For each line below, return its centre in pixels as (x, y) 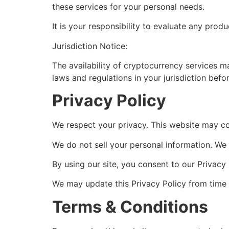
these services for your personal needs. (128, 6)
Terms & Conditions (130, 207)
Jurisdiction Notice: (90, 46)
